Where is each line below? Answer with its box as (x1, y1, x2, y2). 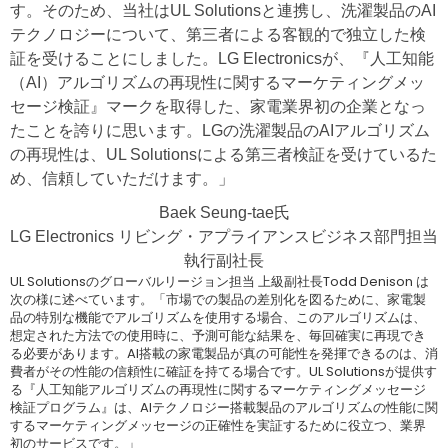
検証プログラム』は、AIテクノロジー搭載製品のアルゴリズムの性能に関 (10, 398, 438, 418)
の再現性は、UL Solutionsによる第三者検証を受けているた (10, 146, 437, 164)
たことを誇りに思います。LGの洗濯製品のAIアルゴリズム (10, 122, 430, 140)
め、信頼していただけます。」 (10, 170, 234, 188)
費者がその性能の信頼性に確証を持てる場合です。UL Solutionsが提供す (10, 362, 437, 382)
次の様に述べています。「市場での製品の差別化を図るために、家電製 (10, 290, 426, 310)
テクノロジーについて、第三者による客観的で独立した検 (10, 26, 426, 44)
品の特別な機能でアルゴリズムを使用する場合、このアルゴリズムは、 (10, 308, 426, 328)
